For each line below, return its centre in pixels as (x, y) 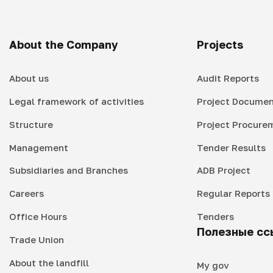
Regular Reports (233, 193)
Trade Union (37, 239)
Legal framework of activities (76, 101)
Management (39, 147)
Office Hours (38, 216)
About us (29, 78)
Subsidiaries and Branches (69, 170)
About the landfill (49, 262)
